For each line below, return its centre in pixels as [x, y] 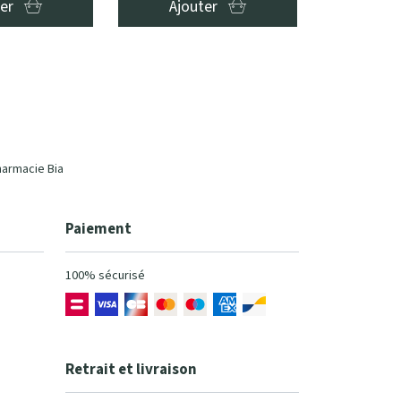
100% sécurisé [105, 275]
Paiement [98, 229]
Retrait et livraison [131, 369]
